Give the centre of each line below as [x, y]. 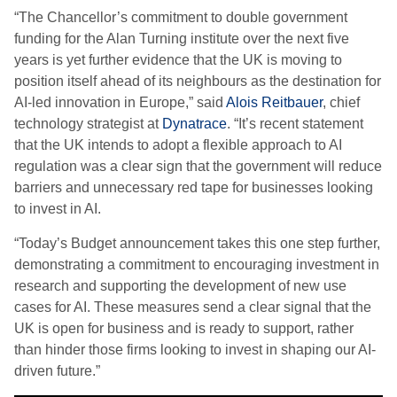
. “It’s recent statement [295, 124]
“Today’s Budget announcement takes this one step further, [197, 243]
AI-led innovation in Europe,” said [120, 102]
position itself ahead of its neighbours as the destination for [198, 81]
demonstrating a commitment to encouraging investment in [197, 265]
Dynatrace [195, 124]
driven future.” [57, 371]
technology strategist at [88, 124]
